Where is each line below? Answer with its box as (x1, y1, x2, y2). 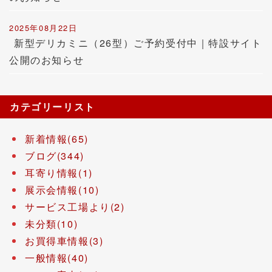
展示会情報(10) (25, 183, 100, 197)
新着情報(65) (25, 132, 89, 146)
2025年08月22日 (9, 22, 78, 33)
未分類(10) (25, 217, 78, 231)
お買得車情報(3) (25, 234, 104, 248)
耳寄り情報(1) (25, 166, 93, 180)
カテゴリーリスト (10, 100, 95, 114)
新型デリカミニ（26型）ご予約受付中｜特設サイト (14, 36, 262, 50)
